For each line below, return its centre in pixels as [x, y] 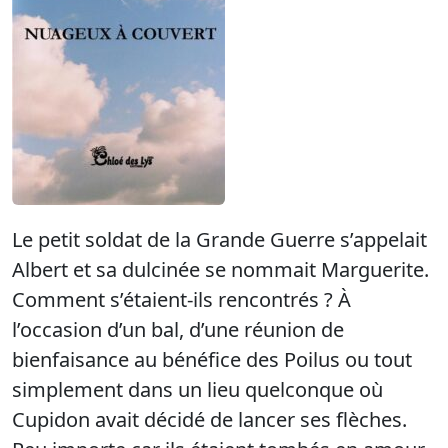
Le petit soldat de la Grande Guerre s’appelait [219, 240]
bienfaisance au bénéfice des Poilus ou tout [212, 360]
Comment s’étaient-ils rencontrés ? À [181, 300]
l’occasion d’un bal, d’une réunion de [178, 330]
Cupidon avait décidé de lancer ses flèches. [209, 420]
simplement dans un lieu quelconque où [197, 390]
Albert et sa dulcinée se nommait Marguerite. [220, 270]
